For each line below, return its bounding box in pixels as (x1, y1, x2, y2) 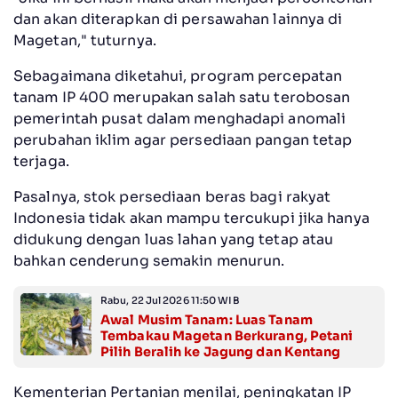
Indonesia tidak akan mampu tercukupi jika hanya (13, 209, 370, 228)
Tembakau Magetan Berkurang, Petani (100, 328, 354, 345)
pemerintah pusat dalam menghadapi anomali (13, 109, 346, 129)
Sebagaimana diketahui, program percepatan (13, 67, 343, 86)
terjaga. (13, 152, 69, 171)
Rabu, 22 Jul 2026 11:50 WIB (100, 294, 240, 307)
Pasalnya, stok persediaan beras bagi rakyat (13, 187, 331, 207)
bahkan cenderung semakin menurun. (13, 251, 285, 271)
